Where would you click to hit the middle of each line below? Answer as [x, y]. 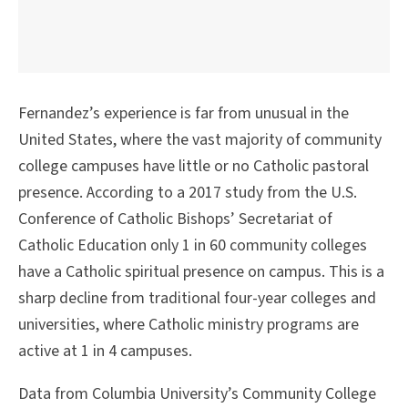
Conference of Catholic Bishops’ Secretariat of [175, 219]
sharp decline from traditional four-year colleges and [197, 299]
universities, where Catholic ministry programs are [189, 325]
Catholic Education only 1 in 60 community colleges [193, 246]
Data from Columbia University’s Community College [197, 394]
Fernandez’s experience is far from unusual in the [184, 114]
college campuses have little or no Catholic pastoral [194, 167]
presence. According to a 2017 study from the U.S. [188, 193]
